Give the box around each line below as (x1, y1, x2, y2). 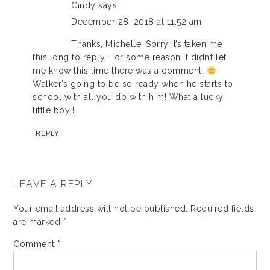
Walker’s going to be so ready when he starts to (33, 79, 233, 89)
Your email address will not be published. (13, 204, 188, 214)
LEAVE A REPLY (13, 178, 93, 190)
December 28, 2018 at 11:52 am (71, 17, 202, 27)
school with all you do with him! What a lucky (33, 92, 224, 102)
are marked (13, 217, 63, 227)
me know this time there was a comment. (33, 66, 207, 76)
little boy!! (33, 105, 75, 116)
